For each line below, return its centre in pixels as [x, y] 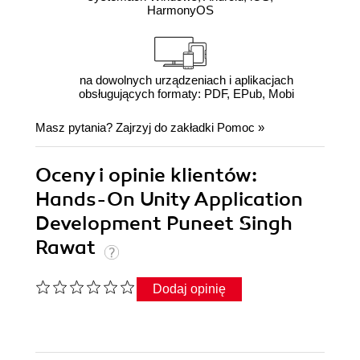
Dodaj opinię [189, 289]
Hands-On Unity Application [169, 200]
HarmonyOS [180, 10]
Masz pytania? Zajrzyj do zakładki [126, 128]
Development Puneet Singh [164, 224]
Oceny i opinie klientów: [146, 176]
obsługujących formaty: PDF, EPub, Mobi [186, 94]
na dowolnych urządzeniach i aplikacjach [186, 80]
